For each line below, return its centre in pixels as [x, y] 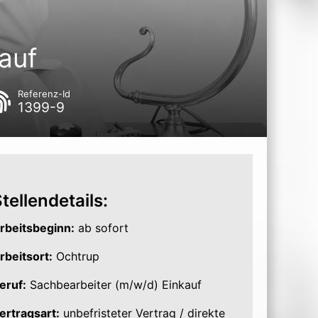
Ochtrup [76, 256]
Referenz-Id [44, 94]
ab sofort [101, 228]
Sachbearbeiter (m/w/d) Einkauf [114, 285]
